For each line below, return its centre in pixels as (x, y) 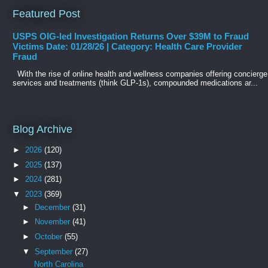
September (54, 251)
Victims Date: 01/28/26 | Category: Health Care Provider (127, 46)
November (53, 222)
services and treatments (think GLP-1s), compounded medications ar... (135, 83)
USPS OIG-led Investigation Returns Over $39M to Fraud (131, 36)
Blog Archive (42, 130)
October (49, 237)
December (53, 207)
